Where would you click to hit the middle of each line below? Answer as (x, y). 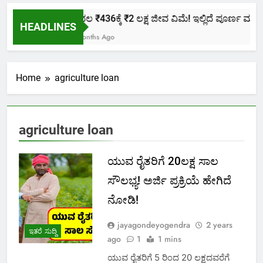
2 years (219, 225)
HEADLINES (48, 26)
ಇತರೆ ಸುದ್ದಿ (43, 231)
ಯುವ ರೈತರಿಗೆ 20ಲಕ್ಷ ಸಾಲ (163, 161)
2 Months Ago (88, 37)
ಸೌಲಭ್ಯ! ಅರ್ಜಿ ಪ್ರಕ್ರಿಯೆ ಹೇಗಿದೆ (169, 181)
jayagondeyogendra (154, 225)
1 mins (169, 239)
